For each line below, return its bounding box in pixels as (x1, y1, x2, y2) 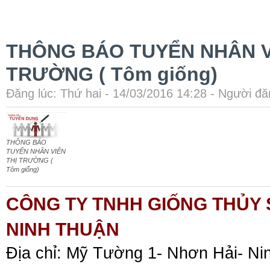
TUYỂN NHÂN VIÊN (6, 147, 66, 155)
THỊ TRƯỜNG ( (6, 156, 53, 164)
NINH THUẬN (6, 219, 119, 239)
